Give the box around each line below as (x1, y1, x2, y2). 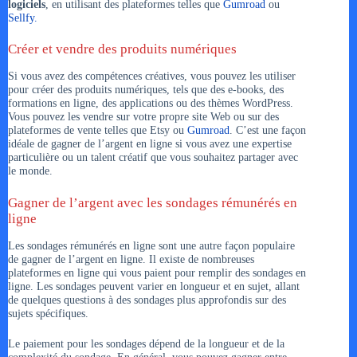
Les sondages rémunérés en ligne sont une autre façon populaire (8, 238, 295, 252)
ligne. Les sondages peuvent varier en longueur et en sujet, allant (8, 279, 300, 292)
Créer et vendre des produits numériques (8, 41, 237, 57)
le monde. (8, 164, 53, 178)
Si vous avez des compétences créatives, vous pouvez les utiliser (8, 69, 296, 83)
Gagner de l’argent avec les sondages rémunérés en (8, 194, 297, 210)
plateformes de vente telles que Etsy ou (8, 124, 187, 137)
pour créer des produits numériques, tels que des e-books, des (8, 83, 284, 96)
